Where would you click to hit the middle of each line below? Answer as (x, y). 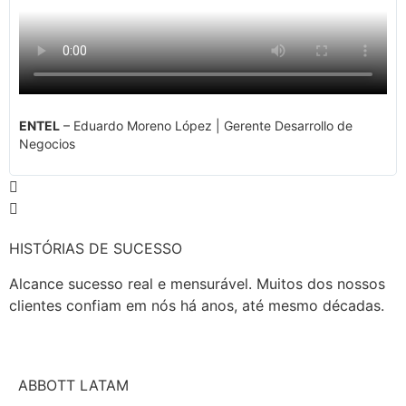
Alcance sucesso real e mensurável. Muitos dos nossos (197, 283)
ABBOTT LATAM (73, 385)
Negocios (47, 143)
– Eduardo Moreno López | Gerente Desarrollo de (206, 125)
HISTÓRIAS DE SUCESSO (96, 249)
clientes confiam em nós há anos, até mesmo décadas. (197, 305)
